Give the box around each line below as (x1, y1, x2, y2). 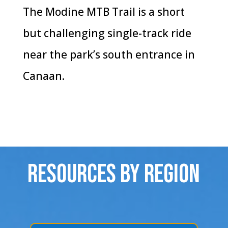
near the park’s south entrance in (22, 47, 195, 62)
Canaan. (22, 68, 65, 83)
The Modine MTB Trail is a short (22, 4, 185, 19)
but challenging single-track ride (22, 25, 191, 40)
